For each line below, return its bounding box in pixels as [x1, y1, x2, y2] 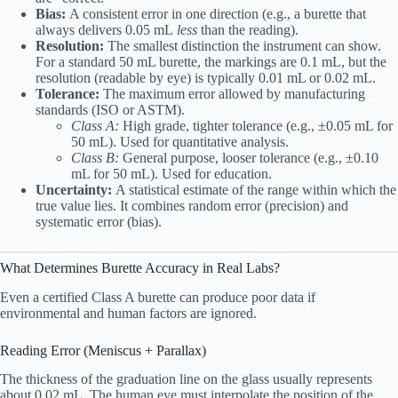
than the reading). [197, 21, 298, 37]
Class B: [71, 149, 119, 165]
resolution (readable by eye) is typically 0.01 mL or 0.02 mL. [36, 69, 376, 85]
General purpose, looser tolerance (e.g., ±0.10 [119, 149, 378, 165]
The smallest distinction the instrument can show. [104, 37, 381, 53]
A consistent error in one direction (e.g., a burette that [66, 5, 366, 21]
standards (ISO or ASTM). [36, 101, 185, 117]
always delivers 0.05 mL [36, 21, 177, 37]
